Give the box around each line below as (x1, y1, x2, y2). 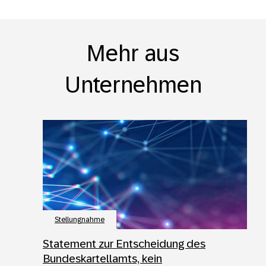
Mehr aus (87, 40, 179, 66)
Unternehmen (64, 72, 202, 97)
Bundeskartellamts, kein (43, 252, 162, 265)
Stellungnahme (55, 215, 104, 224)
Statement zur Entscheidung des (43, 237, 205, 250)
